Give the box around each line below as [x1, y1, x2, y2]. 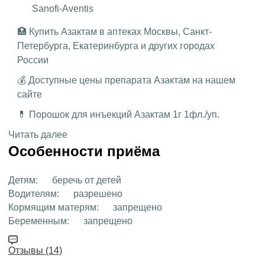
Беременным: [8, 215, 69, 226]
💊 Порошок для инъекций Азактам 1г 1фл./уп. [17, 109, 219, 119]
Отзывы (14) [8, 245, 62, 256]
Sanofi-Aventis [32, 3, 93, 14]
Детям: [8, 174, 38, 185]
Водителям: [8, 188, 59, 199]
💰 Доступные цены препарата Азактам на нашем [17, 75, 235, 85]
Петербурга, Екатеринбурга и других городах [17, 40, 215, 51]
